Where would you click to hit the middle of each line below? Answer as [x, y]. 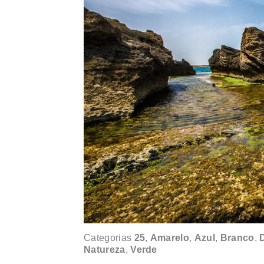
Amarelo [170, 237]
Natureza [105, 249]
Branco [237, 237]
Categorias [109, 237]
